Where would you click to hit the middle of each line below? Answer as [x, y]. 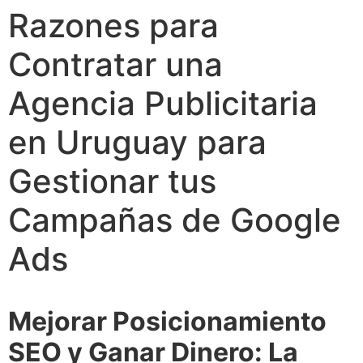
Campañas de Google [175, 220]
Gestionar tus [112, 181]
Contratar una [115, 64]
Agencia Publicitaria [163, 103]
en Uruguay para [137, 142]
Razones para [113, 26]
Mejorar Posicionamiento [167, 321]
